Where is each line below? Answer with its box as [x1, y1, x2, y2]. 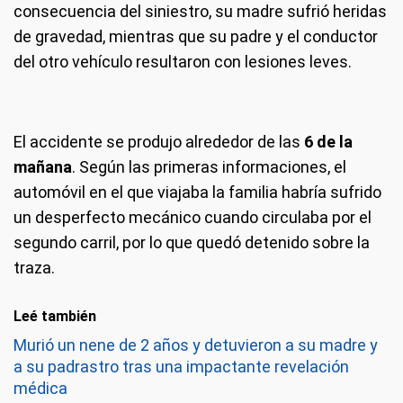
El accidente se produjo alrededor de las [13, 132, 304, 151]
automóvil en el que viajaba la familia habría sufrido [13, 183, 381, 201]
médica [13, 379, 67, 398]
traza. [13, 258, 55, 277]
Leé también [13, 308, 96, 325]
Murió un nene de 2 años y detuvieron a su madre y [13, 336, 378, 354]
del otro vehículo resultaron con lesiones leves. [13, 52, 352, 71]
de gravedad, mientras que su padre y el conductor [13, 27, 378, 46]
